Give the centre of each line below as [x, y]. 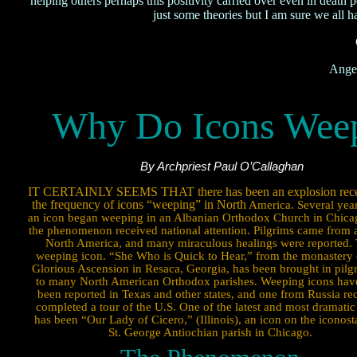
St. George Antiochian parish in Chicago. [210, 332]
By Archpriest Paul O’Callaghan [222, 167]
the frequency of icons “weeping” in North [139, 204]
